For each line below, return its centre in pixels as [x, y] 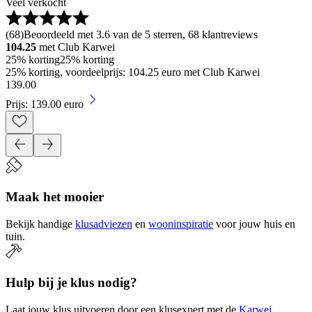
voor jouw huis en [256, 224]
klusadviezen [104, 224]
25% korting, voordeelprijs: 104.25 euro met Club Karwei [133, 72]
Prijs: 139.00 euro [45, 104]
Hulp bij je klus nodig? [71, 283]
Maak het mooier [55, 196]
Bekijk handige [39, 224]
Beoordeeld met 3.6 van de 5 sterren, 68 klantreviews [141, 35]
